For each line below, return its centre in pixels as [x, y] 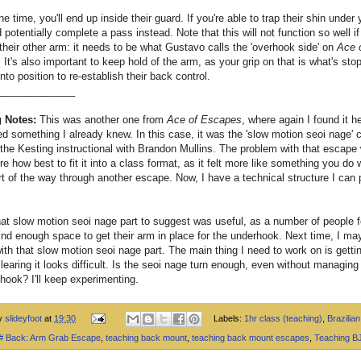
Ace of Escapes [204, 119]
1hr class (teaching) [283, 318]
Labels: [228, 318]
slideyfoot [23, 318]
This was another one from [102, 119]
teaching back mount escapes [251, 338]
